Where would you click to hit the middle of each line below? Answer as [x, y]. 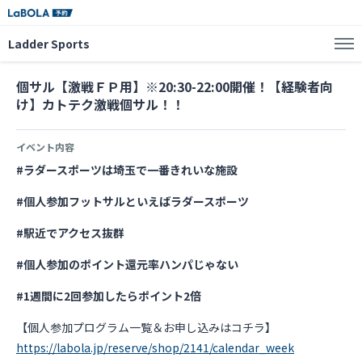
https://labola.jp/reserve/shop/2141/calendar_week [155, 347]
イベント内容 [45, 147]
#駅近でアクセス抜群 [70, 233]
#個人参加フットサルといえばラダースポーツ [133, 201]
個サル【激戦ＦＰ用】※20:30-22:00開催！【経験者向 [175, 86]
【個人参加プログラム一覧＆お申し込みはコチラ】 [146, 327]
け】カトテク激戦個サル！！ [100, 104]
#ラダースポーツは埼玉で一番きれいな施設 [127, 170]
